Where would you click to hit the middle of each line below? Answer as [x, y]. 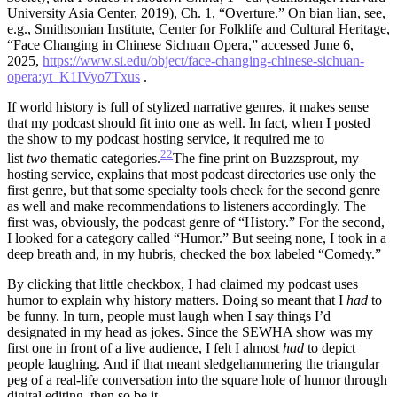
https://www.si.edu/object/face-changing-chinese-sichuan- [203, 60]
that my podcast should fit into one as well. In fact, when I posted [189, 122]
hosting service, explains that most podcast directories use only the [191, 175]
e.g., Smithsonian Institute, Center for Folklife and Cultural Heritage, [198, 28]
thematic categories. [104, 159]
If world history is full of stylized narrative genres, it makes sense [188, 106]
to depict [330, 348]
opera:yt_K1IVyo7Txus [74, 76]
